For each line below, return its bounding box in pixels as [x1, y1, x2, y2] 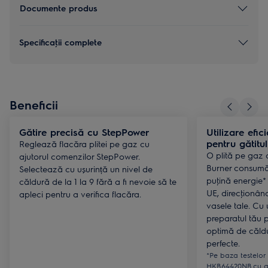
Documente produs [20, 2, 98, 14]
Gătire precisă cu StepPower [19, 125, 150, 138]
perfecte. [206, 237, 240, 248]
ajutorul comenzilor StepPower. [19, 150, 140, 162]
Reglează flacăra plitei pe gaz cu [19, 138, 150, 149]
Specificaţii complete [19, 36, 102, 48]
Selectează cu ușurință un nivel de [19, 163, 153, 174]
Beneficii [10, 96, 58, 112]
